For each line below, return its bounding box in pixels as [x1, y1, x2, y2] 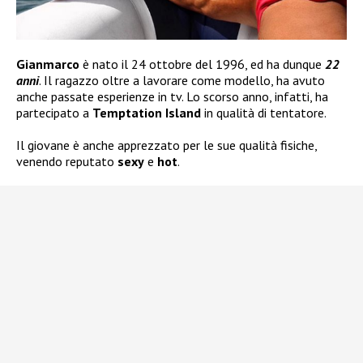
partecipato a [16, 104, 92, 121]
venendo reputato [16, 152, 117, 169]
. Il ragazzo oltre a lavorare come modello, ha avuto [39, 71, 325, 88]
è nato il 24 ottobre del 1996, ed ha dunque [79, 55, 325, 72]
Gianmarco [16, 55, 79, 72]
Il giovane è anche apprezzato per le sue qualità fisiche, [16, 136, 317, 153]
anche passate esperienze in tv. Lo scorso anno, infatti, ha [16, 88, 328, 105]
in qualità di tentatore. [201, 104, 327, 121]
